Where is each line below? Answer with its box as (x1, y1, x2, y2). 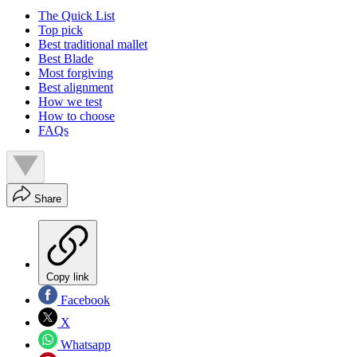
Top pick (38, 23, 83, 37)
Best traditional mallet (38, 37, 147, 52)
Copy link (46, 271, 89, 284)
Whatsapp (57, 338, 111, 352)
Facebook (57, 293, 110, 308)
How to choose (38, 109, 115, 124)
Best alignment (38, 80, 113, 95)
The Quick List (38, 9, 115, 23)
